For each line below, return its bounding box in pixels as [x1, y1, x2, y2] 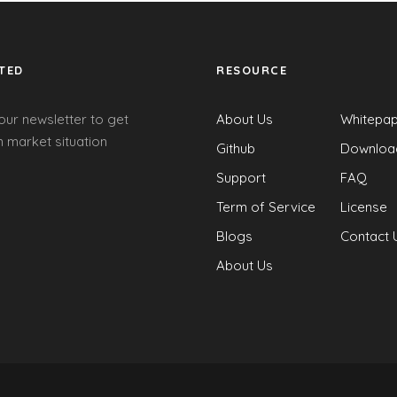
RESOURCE [216, 63, 287, 77]
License [340, 198, 387, 215]
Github [216, 140, 255, 157]
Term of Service [216, 198, 315, 215]
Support [216, 169, 266, 186]
